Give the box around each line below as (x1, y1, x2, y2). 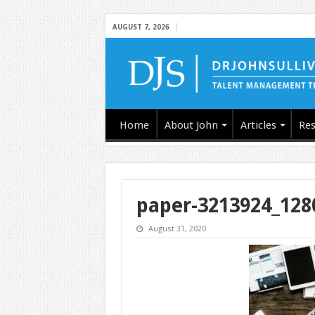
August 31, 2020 (148, 224, 206, 233)
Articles (240, 118, 276, 131)
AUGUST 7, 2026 (112, 23, 169, 31)
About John (164, 118, 218, 131)
